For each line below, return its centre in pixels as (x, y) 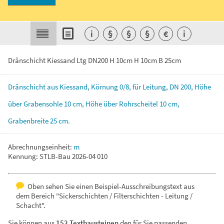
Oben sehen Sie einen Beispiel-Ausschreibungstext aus (110, 186)
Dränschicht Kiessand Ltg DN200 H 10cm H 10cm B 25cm (94, 60)
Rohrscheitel (139, 104)
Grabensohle (44, 104)
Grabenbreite (29, 121)
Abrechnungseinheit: (41, 147)
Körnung (105, 87)
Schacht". (31, 205)
